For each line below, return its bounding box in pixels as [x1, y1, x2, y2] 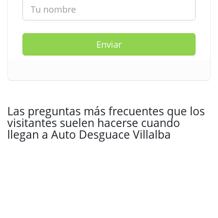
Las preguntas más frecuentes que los [7, 103, 205, 119]
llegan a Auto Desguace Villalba [7, 127, 171, 142]
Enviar [96, 38, 122, 50]
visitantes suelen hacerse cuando [7, 115, 180, 130]
